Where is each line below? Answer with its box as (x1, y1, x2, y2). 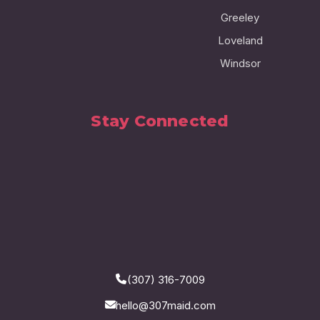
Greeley (221, 10, 259, 24)
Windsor (219, 56, 261, 70)
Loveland (217, 33, 263, 47)
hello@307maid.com (116, 298, 216, 312)
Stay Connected (91, 111, 229, 131)
